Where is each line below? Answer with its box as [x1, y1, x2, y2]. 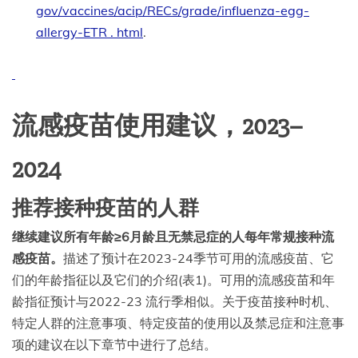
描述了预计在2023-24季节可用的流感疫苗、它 [63, 249, 334, 266]
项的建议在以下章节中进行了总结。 [12, 336, 217, 352]
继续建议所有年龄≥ [12, 228, 121, 245]
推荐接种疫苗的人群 [12, 195, 199, 221]
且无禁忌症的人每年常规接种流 [155, 228, 334, 245]
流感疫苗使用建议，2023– [12, 109, 303, 141]
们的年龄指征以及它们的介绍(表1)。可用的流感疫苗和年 [12, 271, 335, 288]
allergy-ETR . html [36, 23, 143, 40]
